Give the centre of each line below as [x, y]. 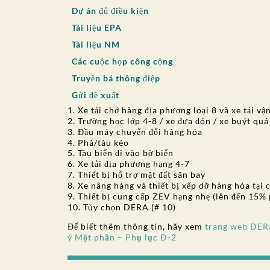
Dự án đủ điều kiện [110, 11]
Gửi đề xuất [96, 95]
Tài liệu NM [96, 44]
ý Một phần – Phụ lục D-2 [122, 237]
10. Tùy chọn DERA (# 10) [122, 207]
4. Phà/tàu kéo [98, 143]
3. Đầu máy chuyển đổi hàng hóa [135, 132]
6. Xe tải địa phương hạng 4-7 [129, 164]
